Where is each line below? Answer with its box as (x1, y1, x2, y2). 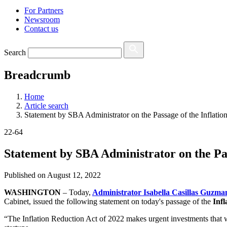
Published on (4, 170, 47, 179)
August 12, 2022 (47, 170, 101, 179)
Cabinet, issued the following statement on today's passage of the (4, 197, 213, 206)
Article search (24, 101, 68, 110)
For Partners (24, 6, 63, 15)
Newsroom (24, 15, 60, 24)
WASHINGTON (4, 187, 63, 197)
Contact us (24, 24, 58, 33)
